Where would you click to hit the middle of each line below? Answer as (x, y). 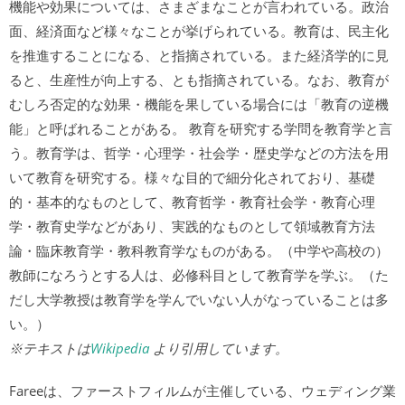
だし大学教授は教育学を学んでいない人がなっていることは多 (199, 299)
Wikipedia (120, 348)
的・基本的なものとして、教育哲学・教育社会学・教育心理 (192, 202)
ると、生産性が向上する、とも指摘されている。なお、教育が (199, 80)
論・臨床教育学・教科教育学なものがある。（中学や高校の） (199, 250)
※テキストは (50, 348)
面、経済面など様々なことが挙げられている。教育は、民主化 (199, 31)
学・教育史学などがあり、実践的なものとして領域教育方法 (192, 226)
